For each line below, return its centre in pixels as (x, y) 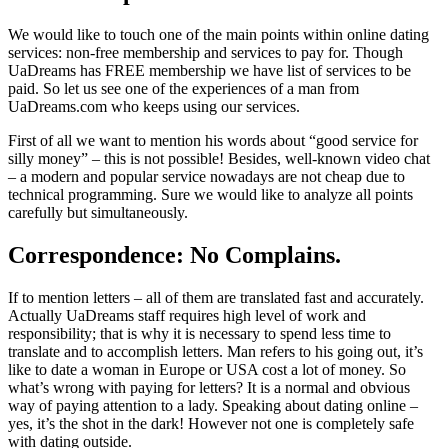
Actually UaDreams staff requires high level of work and (187, 316)
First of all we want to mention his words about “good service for (213, 141)
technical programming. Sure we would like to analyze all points (210, 195)
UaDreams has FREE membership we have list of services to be (209, 71)
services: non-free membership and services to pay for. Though (205, 53)
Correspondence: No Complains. (174, 255)
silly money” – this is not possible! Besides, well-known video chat (219, 159)
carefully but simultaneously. (98, 213)
